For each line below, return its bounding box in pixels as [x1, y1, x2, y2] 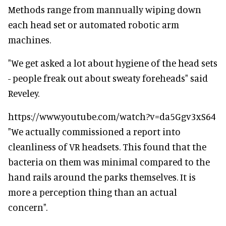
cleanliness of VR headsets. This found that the [8, 140, 206, 152]
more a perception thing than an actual [8, 186, 177, 198]
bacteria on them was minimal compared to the [8, 155, 210, 167]
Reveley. [8, 87, 39, 99]
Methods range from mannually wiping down [8, 3, 201, 15]
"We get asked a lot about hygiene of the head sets [8, 56, 217, 69]
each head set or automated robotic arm [8, 18, 179, 30]
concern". [8, 201, 47, 213]
